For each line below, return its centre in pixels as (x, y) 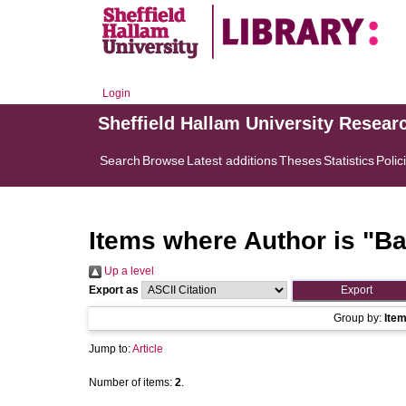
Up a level (128, 271)
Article (148, 349)
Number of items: (132, 382)
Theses (300, 160)
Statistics (349, 160)
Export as (114, 290)
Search (120, 160)
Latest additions (232, 160)
